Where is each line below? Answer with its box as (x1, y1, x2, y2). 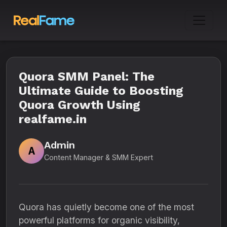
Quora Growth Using (19, 98, 140, 112)
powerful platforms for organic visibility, (19, 215, 180, 225)
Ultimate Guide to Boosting (19, 84, 183, 98)
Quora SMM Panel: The (19, 69, 155, 84)
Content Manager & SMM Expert (44, 153, 153, 162)
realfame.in (19, 112, 87, 126)
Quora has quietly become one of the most (19, 202, 194, 212)
